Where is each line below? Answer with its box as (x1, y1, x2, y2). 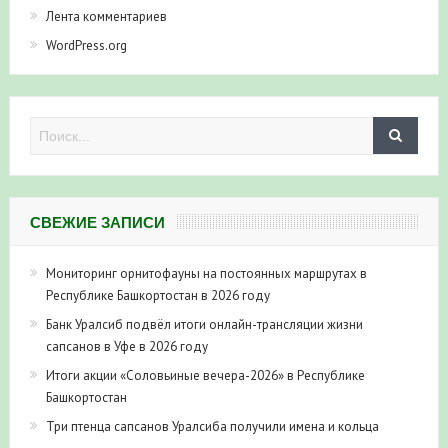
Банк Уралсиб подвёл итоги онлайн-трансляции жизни (45, 315, 363, 333)
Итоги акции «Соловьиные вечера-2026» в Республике (45, 366, 365, 384)
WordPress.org (45, 36, 127, 54)
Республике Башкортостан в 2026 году (45, 286, 270, 304)
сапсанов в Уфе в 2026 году (45, 337, 208, 355)
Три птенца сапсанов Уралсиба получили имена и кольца (45, 417, 379, 435)
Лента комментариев (45, 7, 167, 25)
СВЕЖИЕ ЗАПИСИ (29, 213, 165, 231)
